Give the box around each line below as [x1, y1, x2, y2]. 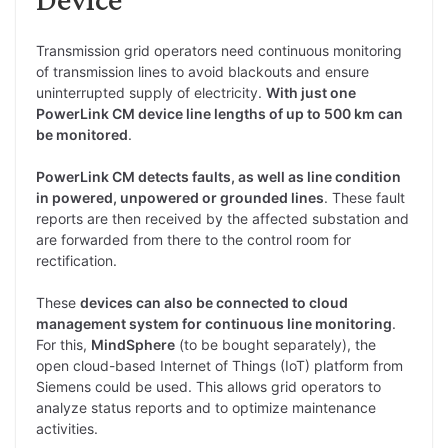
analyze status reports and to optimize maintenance [36, 398, 376, 416]
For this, [36, 335, 91, 353]
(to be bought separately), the [175, 335, 376, 353]
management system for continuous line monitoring [36, 314, 392, 332]
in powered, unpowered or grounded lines [36, 188, 324, 206]
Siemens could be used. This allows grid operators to [36, 377, 381, 395]
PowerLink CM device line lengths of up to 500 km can [36, 104, 403, 122]
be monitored [36, 125, 128, 143]
